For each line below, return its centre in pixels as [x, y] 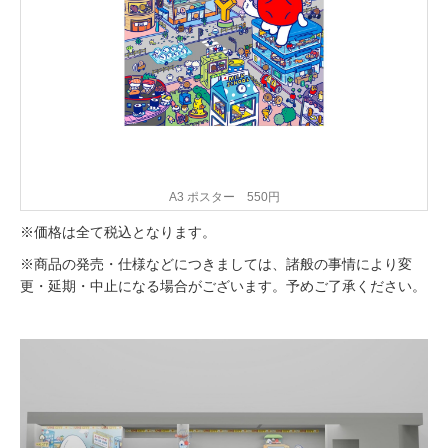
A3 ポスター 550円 [224, 197]
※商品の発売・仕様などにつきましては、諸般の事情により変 [216, 264]
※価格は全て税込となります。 [118, 232]
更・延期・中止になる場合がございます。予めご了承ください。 [223, 286]
